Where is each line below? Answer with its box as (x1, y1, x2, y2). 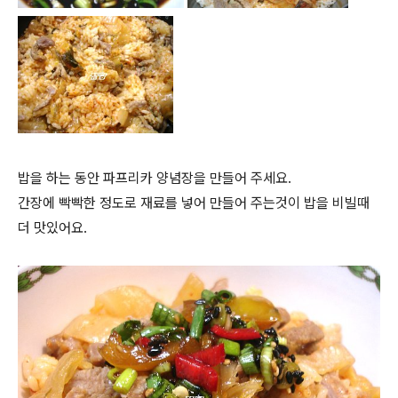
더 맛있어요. (18, 219, 87, 236)
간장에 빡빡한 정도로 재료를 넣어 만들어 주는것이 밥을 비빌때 (18, 194, 370, 211)
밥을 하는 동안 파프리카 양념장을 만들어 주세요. (18, 169, 291, 187)
